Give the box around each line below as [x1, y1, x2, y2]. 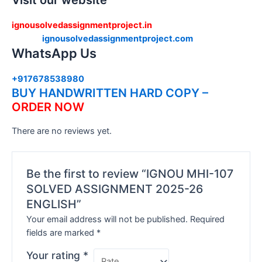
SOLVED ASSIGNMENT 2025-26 [26, 181, 204, 196]
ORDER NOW [12, 100, 84, 115]
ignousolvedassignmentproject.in [12, 20, 152, 31]
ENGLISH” [26, 196, 82, 211]
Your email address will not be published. [26, 214, 188, 225]
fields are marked [26, 227, 97, 239]
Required [190, 214, 225, 225]
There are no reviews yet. [12, 125, 112, 136]
